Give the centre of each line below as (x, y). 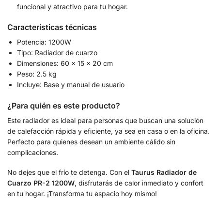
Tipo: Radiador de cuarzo (57, 53)
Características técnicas (52, 27)
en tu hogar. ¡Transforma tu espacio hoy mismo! (82, 194)
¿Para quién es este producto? (64, 105)
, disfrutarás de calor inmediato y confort (139, 183)
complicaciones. (33, 152)
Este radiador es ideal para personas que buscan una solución (105, 120)
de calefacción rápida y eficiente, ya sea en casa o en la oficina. (108, 131)
